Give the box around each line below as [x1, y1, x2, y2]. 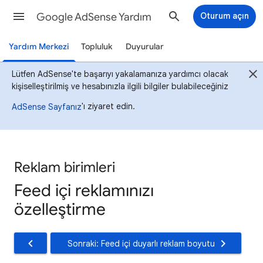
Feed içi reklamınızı [14, 180, 154, 201]
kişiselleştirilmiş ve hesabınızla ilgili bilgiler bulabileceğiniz [12, 81, 228, 92]
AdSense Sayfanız [12, 101, 82, 112]
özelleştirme [14, 199, 106, 220]
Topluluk [81, 42, 113, 52]
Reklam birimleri [14, 159, 115, 176]
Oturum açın [200, 11, 249, 21]
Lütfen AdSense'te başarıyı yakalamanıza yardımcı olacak [12, 69, 228, 79]
